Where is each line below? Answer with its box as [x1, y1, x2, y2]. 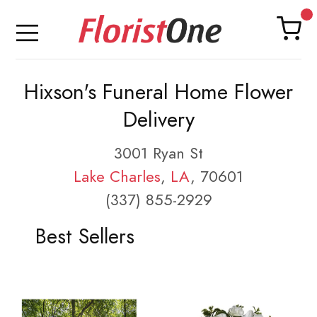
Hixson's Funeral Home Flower [24, 77, 293, 107]
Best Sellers [35, 222, 134, 250]
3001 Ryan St [114, 142, 203, 164]
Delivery [122, 105, 195, 134]
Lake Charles [74, 166, 161, 188]
